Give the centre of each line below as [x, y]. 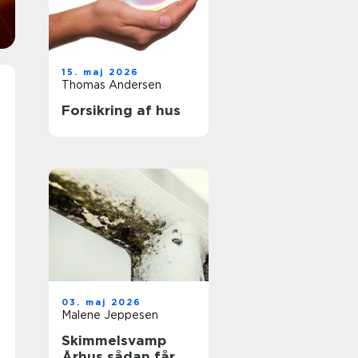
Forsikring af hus [121, 110]
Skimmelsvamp [114, 340]
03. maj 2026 [102, 302]
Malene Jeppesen [110, 315]
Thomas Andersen [111, 85]
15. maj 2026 [101, 72]
